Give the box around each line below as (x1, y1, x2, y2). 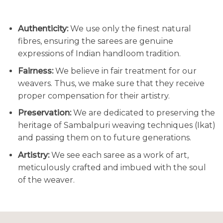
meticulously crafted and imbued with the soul (17, 163, 206, 173)
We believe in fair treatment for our (53, 66, 197, 76)
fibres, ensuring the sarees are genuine (17, 36, 173, 46)
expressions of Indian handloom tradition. (17, 49, 181, 59)
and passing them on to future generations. (17, 133, 191, 143)
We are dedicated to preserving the (71, 108, 215, 118)
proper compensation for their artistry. (17, 91, 170, 101)
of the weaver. (17, 175, 75, 185)
